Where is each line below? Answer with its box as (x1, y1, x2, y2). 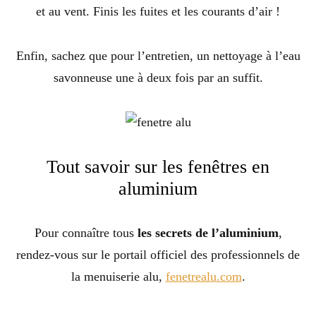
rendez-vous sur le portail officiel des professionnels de (16, 248, 300, 262)
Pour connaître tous (34, 226, 138, 241)
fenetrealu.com (165, 269, 242, 284)
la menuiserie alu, (71, 269, 166, 284)
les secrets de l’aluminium (137, 226, 279, 241)
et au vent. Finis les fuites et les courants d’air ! (36, 4, 280, 19)
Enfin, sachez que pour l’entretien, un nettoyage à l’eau (16, 49, 300, 63)
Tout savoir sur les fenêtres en (47, 157, 269, 178)
